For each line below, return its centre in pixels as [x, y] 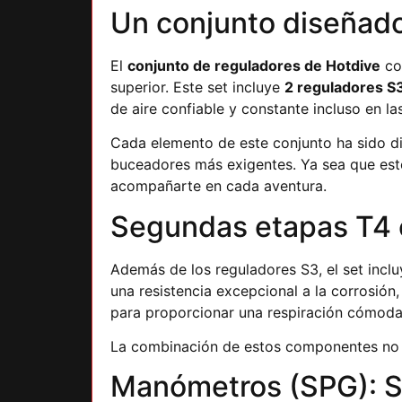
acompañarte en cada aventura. [218, 186]
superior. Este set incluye [197, 87]
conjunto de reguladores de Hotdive [254, 65]
